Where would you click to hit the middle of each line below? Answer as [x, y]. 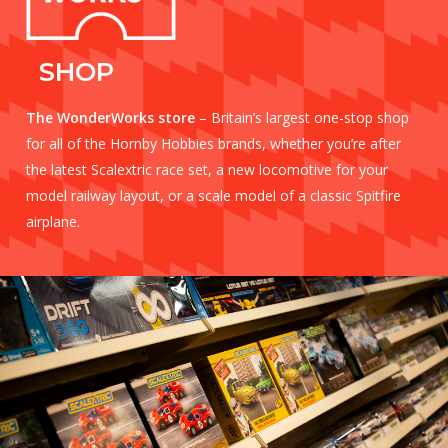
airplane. [52, 221]
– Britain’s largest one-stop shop [301, 117]
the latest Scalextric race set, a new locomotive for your [206, 169]
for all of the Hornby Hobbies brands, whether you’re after [213, 143]
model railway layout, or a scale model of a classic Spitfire [213, 195]
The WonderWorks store [110, 117]
